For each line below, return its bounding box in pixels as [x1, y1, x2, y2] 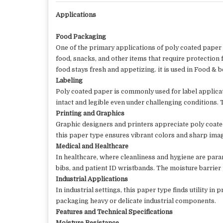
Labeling [56, 77, 83, 84]
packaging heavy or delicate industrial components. [56, 198, 216, 205]
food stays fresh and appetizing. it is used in [56, 66, 194, 73]
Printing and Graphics [56, 110, 124, 117]
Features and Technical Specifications [56, 209, 173, 216]
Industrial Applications [56, 176, 128, 183]
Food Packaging [56, 33, 106, 40]
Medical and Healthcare [56, 143, 128, 150]
